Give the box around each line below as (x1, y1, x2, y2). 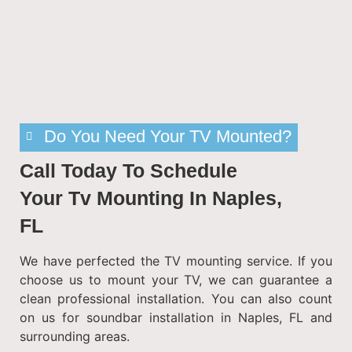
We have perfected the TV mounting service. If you (20, 252, 332, 269)
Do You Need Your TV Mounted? (43, 126, 291, 147)
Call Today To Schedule (20, 159, 237, 181)
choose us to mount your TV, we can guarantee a (20, 271, 332, 288)
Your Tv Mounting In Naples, (20, 186, 282, 209)
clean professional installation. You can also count (20, 290, 332, 306)
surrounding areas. (20, 328, 130, 344)
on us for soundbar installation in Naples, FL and (20, 309, 332, 325)
